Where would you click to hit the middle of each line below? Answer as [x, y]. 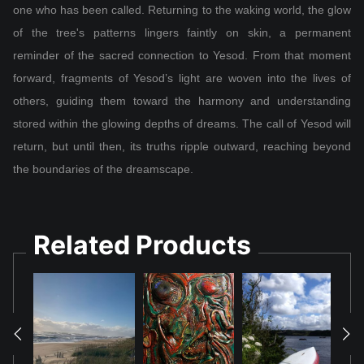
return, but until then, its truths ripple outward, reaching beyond [182, 146]
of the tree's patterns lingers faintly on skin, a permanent [182, 32]
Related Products [142, 245]
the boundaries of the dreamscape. [103, 169]
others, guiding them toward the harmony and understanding [182, 100]
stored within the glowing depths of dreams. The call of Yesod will [182, 123]
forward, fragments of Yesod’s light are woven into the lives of [182, 78]
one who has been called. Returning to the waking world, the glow [182, 9]
